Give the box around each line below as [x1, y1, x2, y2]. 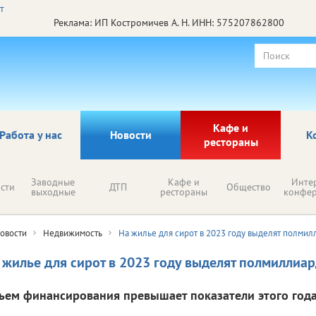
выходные [30, 185, 75, 198]
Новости [109, 127, 152, 142]
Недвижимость [43, 226, 102, 239]
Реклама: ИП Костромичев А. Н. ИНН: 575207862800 [53, 16, 284, 29]
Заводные [31, 175, 75, 188]
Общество [226, 180, 271, 193]
